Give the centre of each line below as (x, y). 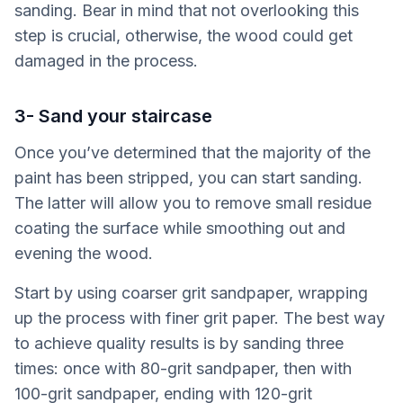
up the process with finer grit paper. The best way (200, 318)
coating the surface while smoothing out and (180, 228)
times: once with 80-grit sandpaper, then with (183, 369)
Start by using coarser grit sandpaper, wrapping (191, 293)
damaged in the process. (106, 61)
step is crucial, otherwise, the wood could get (184, 36)
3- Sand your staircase (113, 116)
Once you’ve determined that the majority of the (193, 153)
